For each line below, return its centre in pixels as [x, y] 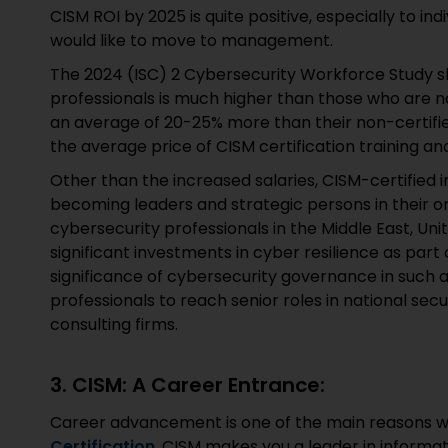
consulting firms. [114, 324]
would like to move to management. [191, 40]
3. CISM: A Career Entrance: [187, 385]
